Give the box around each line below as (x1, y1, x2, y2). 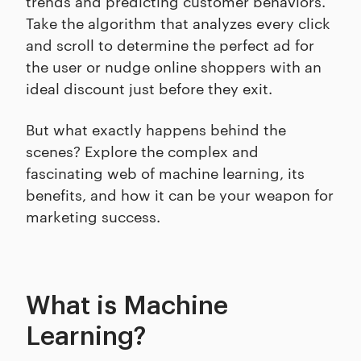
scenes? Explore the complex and (26, 140, 259, 160)
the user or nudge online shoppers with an (26, 56, 322, 76)
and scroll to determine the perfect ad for (26, 34, 314, 54)
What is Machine (26, 293, 228, 319)
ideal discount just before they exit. (26, 77, 272, 98)
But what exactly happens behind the (26, 118, 286, 139)
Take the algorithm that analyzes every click (26, 12, 330, 32)
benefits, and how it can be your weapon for (26, 184, 334, 204)
